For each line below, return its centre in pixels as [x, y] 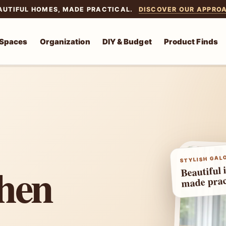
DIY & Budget [127, 41]
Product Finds [191, 41]
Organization [65, 41]
